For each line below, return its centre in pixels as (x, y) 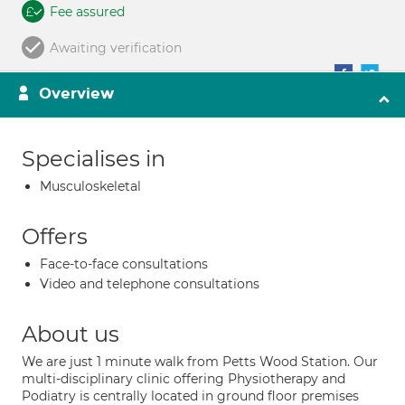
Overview (76, 94)
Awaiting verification (116, 48)
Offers (55, 236)
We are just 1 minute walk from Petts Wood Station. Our (200, 362)
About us (71, 334)
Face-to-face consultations (124, 264)
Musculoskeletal (90, 186)
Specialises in (94, 159)
